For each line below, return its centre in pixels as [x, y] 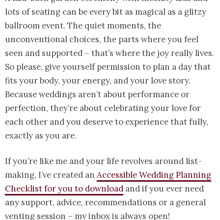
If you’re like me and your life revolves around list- [103, 161]
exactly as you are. [41, 136]
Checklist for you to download [64, 189]
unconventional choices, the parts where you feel [102, 40]
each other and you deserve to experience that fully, [107, 122]
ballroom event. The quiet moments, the [83, 26]
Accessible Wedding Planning [154, 175]
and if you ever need [164, 189]
